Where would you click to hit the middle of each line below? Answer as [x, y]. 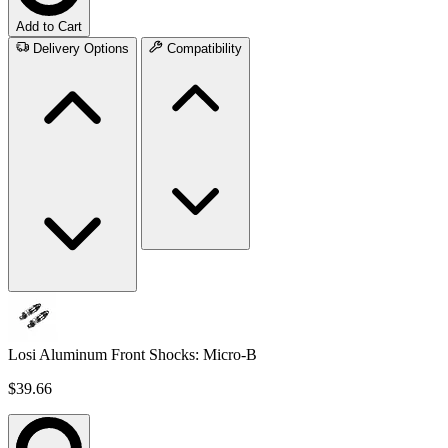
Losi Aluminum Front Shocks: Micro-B [132, 354]
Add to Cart [49, 26]
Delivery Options [81, 49]
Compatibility [204, 49]
